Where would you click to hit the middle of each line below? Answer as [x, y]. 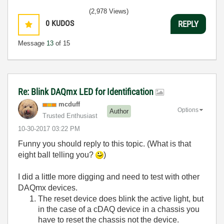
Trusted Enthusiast [70, 116]
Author [119, 111]
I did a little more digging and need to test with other [109, 177]
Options [188, 110]
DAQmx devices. [48, 188]
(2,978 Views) [109, 11]
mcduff [69, 104]
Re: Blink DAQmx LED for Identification [87, 92]
